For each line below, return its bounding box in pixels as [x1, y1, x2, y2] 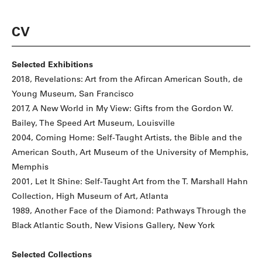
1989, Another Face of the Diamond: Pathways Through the [12, 205, 246, 216]
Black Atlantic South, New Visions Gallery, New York [12, 220, 215, 231]
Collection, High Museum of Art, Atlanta [12, 191, 168, 202]
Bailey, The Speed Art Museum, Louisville [12, 118, 175, 129]
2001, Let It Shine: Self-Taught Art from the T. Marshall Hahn [12, 176, 248, 187]
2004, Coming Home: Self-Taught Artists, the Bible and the [12, 132, 242, 143]
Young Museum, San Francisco [12, 88, 134, 99]
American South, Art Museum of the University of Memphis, [12, 147, 249, 158]
